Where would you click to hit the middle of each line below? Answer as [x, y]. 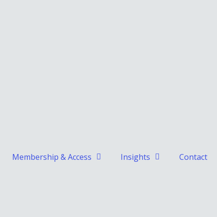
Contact [193, 157]
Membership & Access [52, 157]
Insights [135, 157]
